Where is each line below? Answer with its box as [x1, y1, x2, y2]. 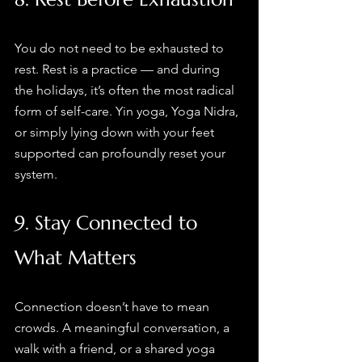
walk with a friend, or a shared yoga [15, 341, 218, 357]
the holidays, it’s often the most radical [15, 82, 238, 99]
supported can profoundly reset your [15, 145, 229, 162]
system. [15, 166, 57, 183]
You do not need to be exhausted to [15, 40, 227, 57]
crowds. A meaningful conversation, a [15, 320, 233, 336]
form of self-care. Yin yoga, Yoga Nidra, [15, 103, 242, 120]
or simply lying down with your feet [15, 124, 217, 141]
